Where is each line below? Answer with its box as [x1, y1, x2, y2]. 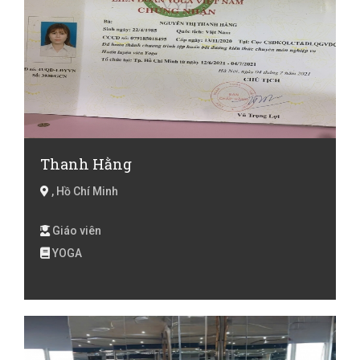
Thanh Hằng [40, 153, 132, 174]
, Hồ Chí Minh [49, 184, 118, 198]
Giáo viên [50, 223, 101, 237]
